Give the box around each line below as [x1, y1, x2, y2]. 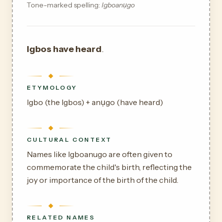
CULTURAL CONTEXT [27, 136, 112, 143]
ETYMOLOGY [27, 84, 77, 91]
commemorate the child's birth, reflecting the [27, 162, 192, 172]
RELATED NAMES [27, 214, 95, 221]
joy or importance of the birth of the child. [27, 175, 178, 185]
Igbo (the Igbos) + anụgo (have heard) [27, 97, 163, 107]
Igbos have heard [27, 44, 102, 55]
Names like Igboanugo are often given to [27, 149, 172, 159]
